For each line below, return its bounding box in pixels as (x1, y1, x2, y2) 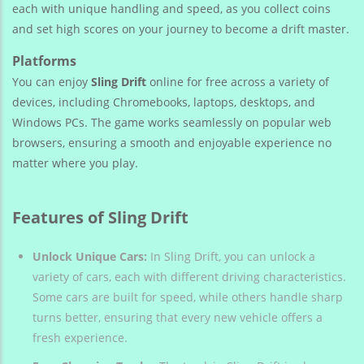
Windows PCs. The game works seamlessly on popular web (12, 115, 331, 131)
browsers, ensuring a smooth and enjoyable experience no (12, 135, 331, 151)
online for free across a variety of (146, 74, 329, 90)
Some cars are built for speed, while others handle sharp (32, 289, 343, 305)
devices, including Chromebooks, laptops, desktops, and (12, 94, 315, 110)
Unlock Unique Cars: (32, 249, 147, 265)
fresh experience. (32, 330, 128, 346)
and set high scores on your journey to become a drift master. (12, 21, 349, 37)
